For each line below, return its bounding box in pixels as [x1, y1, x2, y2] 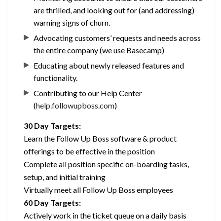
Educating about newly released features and [34, 61, 184, 71]
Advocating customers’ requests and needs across [34, 33, 201, 43]
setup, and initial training [24, 172, 106, 182]
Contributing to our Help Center [34, 88, 143, 98]
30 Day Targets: [24, 121, 81, 131]
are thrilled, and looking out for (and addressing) [34, 5, 195, 15]
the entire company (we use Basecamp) [34, 45, 165, 55]
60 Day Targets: [24, 198, 81, 208]
